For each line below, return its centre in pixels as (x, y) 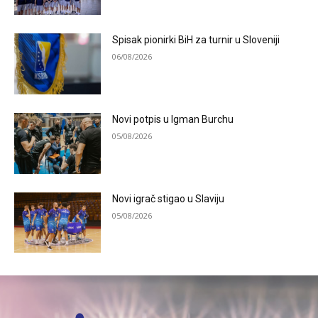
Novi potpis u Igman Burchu (173, 120)
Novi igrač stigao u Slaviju (169, 198)
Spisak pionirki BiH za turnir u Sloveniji (196, 40)
